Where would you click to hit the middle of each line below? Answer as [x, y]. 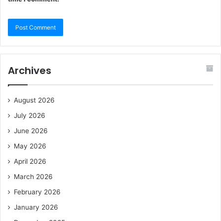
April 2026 [30, 161]
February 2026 [37, 192]
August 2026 [34, 100]
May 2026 [30, 146]
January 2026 [36, 207]
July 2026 [30, 115]
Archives [30, 70]
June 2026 [31, 130]
